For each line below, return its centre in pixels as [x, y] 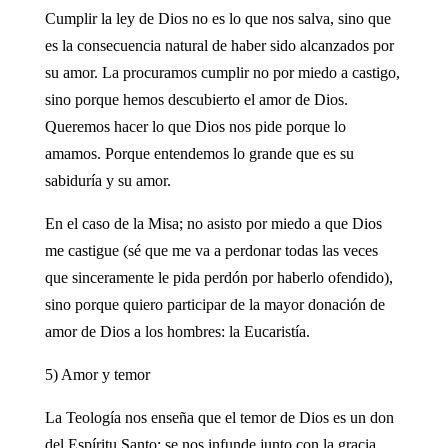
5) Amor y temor [97, 374]
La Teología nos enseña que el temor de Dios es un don [219, 417]
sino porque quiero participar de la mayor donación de [214, 304]
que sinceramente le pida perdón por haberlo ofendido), [218, 277]
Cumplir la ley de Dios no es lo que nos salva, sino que [217, 18]
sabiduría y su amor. [107, 180]
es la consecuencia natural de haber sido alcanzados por [219, 45]
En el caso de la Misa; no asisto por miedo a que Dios [213, 223]
